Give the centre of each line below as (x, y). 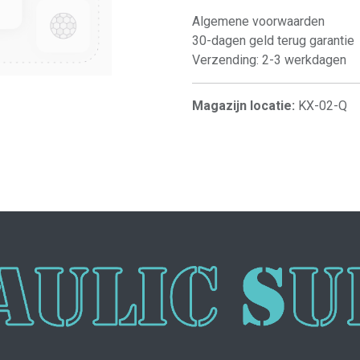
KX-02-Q (323, 106)
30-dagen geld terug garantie (273, 41)
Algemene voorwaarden (258, 21)
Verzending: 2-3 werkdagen (269, 60)
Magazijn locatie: (245, 106)
